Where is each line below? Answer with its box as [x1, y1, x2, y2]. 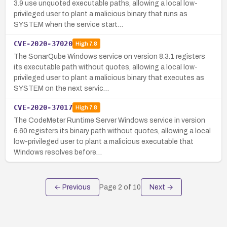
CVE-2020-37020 [14, 39, 72, 48]
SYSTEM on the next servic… [14, 84, 109, 92]
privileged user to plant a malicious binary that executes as [14, 73, 204, 82]
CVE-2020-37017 [14, 103, 72, 111]
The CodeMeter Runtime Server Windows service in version [14, 116, 205, 124]
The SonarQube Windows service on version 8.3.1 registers [14, 52, 205, 60]
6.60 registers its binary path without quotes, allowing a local [14, 127, 211, 135]
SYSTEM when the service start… [14, 20, 123, 28]
